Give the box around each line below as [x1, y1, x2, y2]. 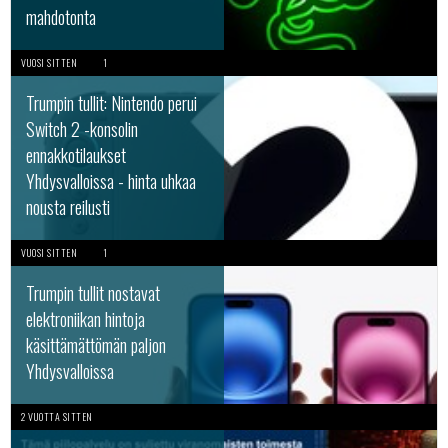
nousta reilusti [26, 194, 110, 220]
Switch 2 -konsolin [26, 116, 138, 142]
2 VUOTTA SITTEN [21, 409, 93, 424]
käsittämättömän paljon [26, 332, 166, 358]
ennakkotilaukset [26, 142, 126, 168]
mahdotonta [26, 4, 96, 30]
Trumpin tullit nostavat [26, 280, 160, 306]
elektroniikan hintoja [26, 306, 145, 332]
